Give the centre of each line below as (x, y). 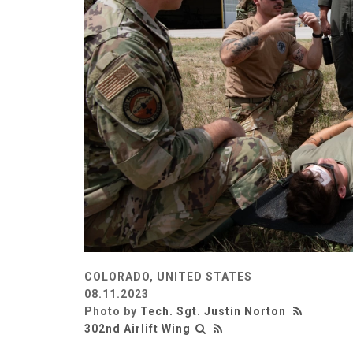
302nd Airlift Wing (137, 328)
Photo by (112, 311)
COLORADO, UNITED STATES (168, 276)
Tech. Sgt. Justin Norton (213, 311)
